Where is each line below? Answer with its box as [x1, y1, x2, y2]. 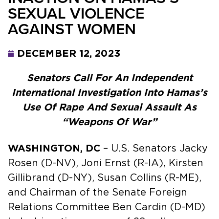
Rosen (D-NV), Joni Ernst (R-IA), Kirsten [8, 158, 203, 168]
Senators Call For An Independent [26, 73, 193, 83]
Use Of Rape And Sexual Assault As [22, 102, 197, 112]
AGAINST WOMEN [8, 17, 136, 41]
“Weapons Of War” [62, 117, 157, 127]
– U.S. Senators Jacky [100, 143, 208, 153]
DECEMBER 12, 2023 [17, 48, 120, 59]
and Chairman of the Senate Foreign [8, 187, 187, 197]
